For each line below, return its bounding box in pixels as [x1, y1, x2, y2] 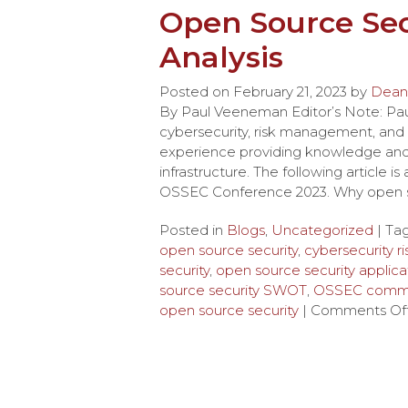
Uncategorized [271, 221, 373, 239]
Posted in [159, 221, 227, 239]
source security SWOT [159, 281, 307, 299]
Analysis [159, 39, 283, 75]
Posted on [159, 83, 233, 100]
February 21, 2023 [233, 83, 347, 100]
